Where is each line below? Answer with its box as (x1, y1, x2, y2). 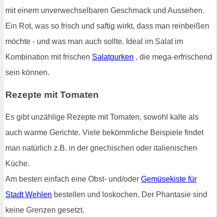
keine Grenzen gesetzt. (5, 205, 84, 214)
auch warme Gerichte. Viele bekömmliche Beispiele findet (5, 128, 203, 137)
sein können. (5, 68, 49, 77)
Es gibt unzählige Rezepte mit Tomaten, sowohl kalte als (5, 112, 199, 121)
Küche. (5, 159, 30, 168)
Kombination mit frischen (5, 53, 92, 62)
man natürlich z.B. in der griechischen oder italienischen (5, 143, 197, 152)
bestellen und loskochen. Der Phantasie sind (52, 190, 207, 199)
